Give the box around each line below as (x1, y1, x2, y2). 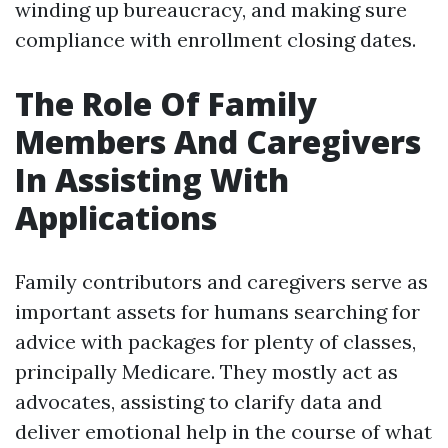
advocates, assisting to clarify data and (15, 389, 382, 414)
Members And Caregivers (15, 120, 421, 163)
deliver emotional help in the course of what (15, 419, 432, 444)
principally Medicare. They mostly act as (15, 359, 398, 384)
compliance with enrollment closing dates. (15, 27, 416, 52)
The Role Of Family (15, 82, 317, 125)
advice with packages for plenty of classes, (15, 329, 416, 354)
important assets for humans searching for (15, 299, 420, 324)
